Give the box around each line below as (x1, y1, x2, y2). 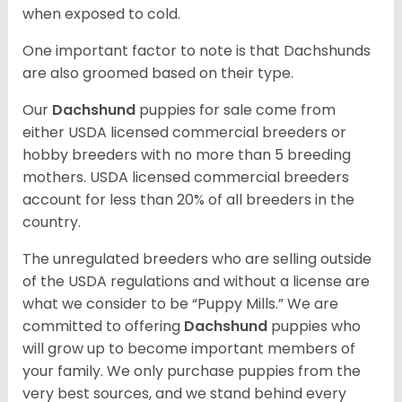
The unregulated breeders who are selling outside (22, 249, 371, 270)
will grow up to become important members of (22, 338, 355, 360)
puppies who (271, 316, 361, 337)
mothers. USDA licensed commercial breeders (22, 167, 349, 188)
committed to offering (22, 316, 184, 337)
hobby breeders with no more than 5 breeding (22, 144, 351, 166)
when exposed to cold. (22, 4, 184, 25)
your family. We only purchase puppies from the (22, 361, 361, 382)
